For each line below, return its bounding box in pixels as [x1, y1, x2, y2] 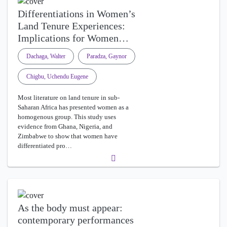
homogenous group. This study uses [18, 112, 116, 121]
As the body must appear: [18, 202, 123, 213]
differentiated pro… [18, 141, 72, 149]
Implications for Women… [18, 32, 129, 44]
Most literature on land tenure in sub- [18, 93, 120, 101]
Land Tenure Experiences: [18, 20, 125, 31]
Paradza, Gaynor [87, 52, 127, 60]
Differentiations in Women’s [18, 8, 135, 19]
